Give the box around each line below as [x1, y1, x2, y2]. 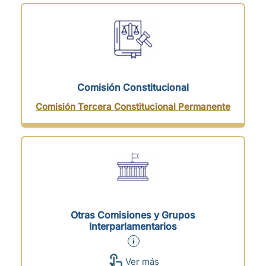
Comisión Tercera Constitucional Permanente [36, 101, 230, 113]
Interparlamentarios [89, 220, 177, 232]
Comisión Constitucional [77, 81, 189, 94]
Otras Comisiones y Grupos [71, 208, 195, 221]
